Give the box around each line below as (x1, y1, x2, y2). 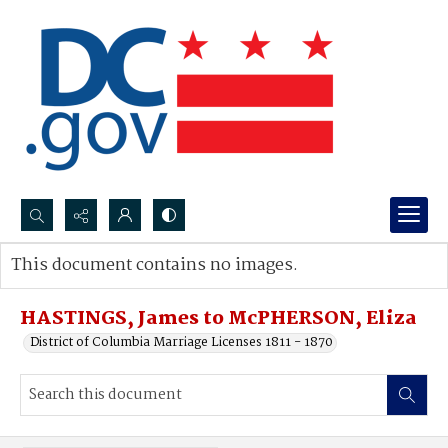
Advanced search (31, 275, 134, 296)
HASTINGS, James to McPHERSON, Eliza (20, 304, 417, 334)
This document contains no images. (11, 252, 298, 279)
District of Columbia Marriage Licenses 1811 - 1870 (30, 332, 333, 353)
